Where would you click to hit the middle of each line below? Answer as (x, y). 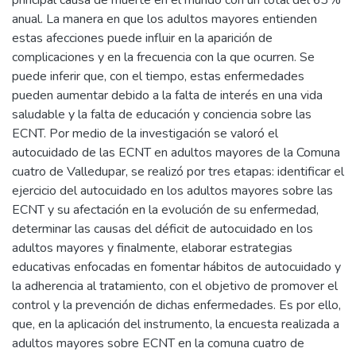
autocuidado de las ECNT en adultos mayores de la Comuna (176, 153)
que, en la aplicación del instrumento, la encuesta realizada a (176, 324)
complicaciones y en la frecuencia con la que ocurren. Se (163, 57)
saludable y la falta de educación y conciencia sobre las (162, 114)
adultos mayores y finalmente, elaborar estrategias (152, 248)
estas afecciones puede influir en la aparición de (142, 38)
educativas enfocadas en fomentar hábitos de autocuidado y (176, 267)
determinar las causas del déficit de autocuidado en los (163, 229)
